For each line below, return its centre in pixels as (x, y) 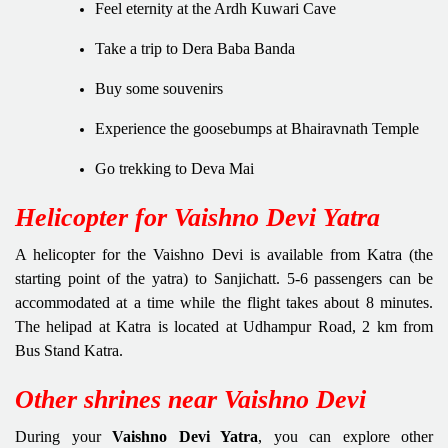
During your (63, 437)
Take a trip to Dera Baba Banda (195, 49)
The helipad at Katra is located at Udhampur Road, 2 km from (224, 327)
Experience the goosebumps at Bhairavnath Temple (257, 129)
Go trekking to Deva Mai (174, 169)
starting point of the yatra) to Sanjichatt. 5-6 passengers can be (224, 279)
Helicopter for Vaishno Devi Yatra (197, 218)
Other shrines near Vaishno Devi (190, 400)
